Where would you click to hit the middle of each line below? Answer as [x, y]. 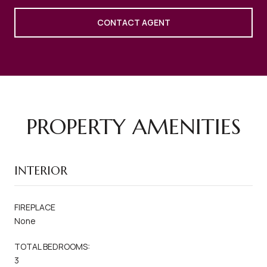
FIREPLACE [35, 207]
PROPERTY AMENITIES [133, 126]
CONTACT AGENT [133, 22]
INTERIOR [41, 170]
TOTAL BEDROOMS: [52, 246]
